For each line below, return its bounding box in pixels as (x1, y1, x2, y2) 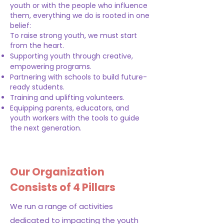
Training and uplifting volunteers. (10, 92, 124, 102)
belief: (10, 20, 31, 30)
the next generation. (10, 123, 81, 133)
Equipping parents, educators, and (10, 103, 129, 113)
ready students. (10, 82, 64, 92)
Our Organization (10, 164, 104, 179)
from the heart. (10, 40, 64, 50)
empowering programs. (10, 61, 91, 71)
